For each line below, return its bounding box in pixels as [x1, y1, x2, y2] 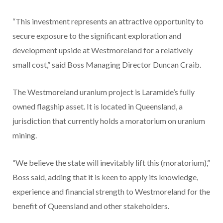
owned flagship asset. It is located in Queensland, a [12, 102, 183, 111]
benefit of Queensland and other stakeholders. [12, 201, 169, 211]
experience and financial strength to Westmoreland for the [12, 187, 210, 197]
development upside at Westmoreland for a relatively [12, 45, 193, 55]
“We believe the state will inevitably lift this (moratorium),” [12, 158, 210, 168]
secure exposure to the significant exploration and [12, 31, 181, 41]
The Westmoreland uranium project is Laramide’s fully [12, 87, 195, 97]
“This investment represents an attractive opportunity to [12, 16, 204, 26]
